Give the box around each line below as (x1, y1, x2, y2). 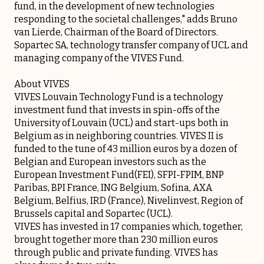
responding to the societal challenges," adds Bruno (14, 14, 237, 25)
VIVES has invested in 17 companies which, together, (14, 221, 243, 233)
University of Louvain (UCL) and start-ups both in (14, 117, 229, 129)
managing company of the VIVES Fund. (14, 52, 184, 64)
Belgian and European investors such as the (14, 156, 206, 168)
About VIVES (14, 78, 70, 90)
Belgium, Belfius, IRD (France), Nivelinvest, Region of (14, 195, 243, 207)
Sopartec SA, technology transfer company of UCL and (14, 39, 248, 51)
